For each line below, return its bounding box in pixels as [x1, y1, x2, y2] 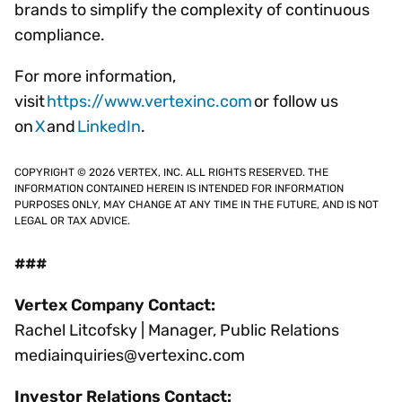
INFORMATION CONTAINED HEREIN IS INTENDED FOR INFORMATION [14, 181, 344, 195]
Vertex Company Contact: [14, 294, 226, 315]
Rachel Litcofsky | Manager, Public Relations [14, 319, 354, 340]
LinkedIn [77, 116, 141, 136]
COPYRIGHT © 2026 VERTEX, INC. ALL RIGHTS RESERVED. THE [14, 165, 328, 179]
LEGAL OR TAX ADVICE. [14, 214, 133, 227]
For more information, [14, 66, 176, 86]
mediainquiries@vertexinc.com [14, 345, 259, 365]
